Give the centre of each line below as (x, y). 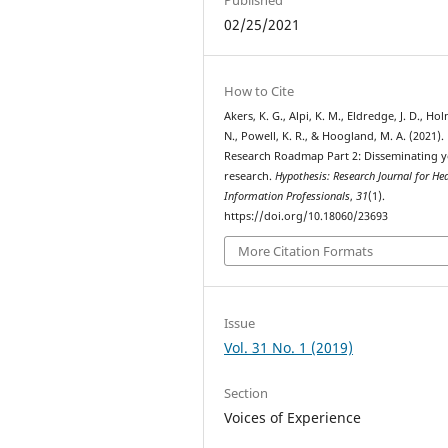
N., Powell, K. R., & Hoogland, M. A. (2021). (334, 135)
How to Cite (259, 90)
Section (246, 392)
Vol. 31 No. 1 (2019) (289, 347)
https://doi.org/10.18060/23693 (306, 215)
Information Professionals (287, 195)
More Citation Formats (306, 251)
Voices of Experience (293, 417)
